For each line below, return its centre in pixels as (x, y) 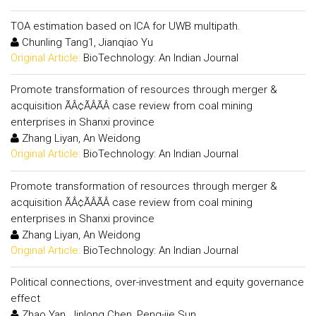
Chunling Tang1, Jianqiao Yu (86, 42)
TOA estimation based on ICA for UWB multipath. (126, 26)
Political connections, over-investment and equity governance (157, 282)
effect (25, 298)
